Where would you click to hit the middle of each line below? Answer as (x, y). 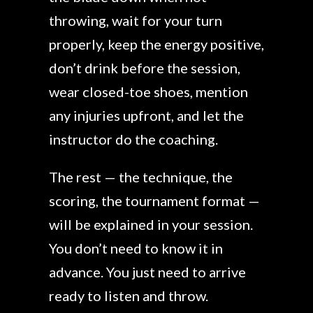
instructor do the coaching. (133, 139)
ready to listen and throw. (129, 296)
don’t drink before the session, (145, 68)
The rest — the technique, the (141, 177)
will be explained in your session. (151, 224)
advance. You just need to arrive (147, 272)
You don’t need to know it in (136, 248)
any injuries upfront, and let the (146, 115)
